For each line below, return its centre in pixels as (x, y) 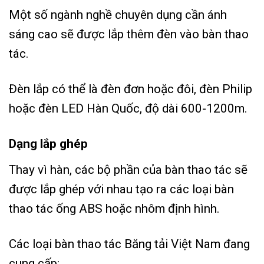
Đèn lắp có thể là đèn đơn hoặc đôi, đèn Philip (131, 89)
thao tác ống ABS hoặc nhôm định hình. (116, 208)
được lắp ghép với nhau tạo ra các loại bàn (121, 189)
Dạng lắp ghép (50, 144)
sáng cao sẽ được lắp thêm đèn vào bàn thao (129, 34)
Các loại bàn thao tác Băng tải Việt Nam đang (129, 244)
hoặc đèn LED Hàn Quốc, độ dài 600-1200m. (128, 109)
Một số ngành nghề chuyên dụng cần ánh (118, 15)
